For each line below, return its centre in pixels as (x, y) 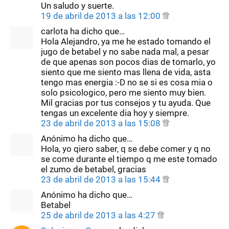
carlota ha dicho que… (83, 31)
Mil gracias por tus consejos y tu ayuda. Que (126, 102)
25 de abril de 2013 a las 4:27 (99, 215)
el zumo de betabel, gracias (94, 169)
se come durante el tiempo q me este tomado (129, 159)
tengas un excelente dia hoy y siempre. (115, 113)
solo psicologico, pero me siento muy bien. (123, 92)
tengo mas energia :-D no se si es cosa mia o (127, 82)
